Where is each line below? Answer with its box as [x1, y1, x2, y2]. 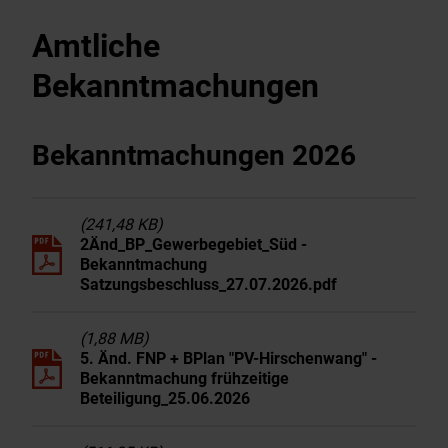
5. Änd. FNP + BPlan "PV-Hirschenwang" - [80, 349, 377, 368]
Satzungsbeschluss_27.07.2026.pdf [80, 275, 337, 294]
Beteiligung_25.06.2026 [80, 389, 250, 408]
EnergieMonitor [80, 90, 247, 118]
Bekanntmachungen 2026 [32, 139, 356, 172]
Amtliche [32, 27, 160, 65]
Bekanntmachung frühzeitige [80, 369, 289, 388]
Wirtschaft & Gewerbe [80, 24, 317, 52]
